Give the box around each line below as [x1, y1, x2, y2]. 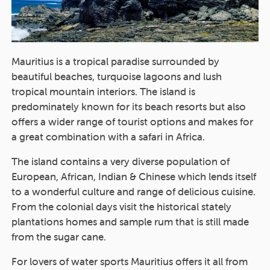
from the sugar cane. [11, 230, 106, 243]
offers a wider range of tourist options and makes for [11, 115, 253, 128]
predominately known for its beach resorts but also [11, 99, 246, 113]
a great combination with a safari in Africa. [11, 130, 205, 143]
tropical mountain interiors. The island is [11, 84, 195, 98]
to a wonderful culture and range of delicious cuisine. [11, 184, 256, 198]
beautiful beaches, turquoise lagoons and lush [11, 69, 222, 83]
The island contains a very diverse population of [11, 154, 230, 168]
